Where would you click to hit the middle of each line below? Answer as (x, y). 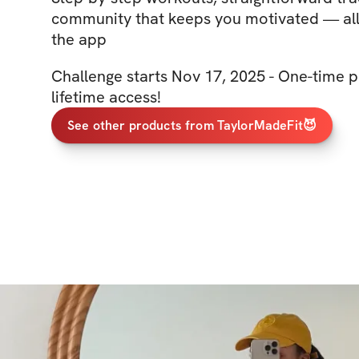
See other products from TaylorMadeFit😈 (192, 125)
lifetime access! (106, 97)
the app (79, 39)
